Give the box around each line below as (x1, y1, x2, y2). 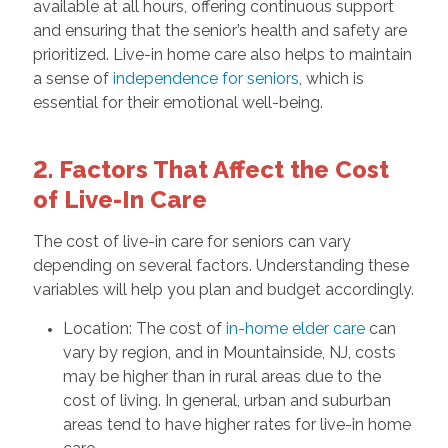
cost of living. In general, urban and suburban (62, 391, 391, 411)
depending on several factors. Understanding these (32, 256, 409, 276)
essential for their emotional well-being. (32, 93, 323, 113)
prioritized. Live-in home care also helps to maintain (32, 45, 412, 65)
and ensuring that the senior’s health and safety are (32, 21, 407, 41)
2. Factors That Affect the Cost (32, 155, 389, 185)
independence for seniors (112, 69, 299, 89)
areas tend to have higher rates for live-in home (62, 415, 411, 435)
